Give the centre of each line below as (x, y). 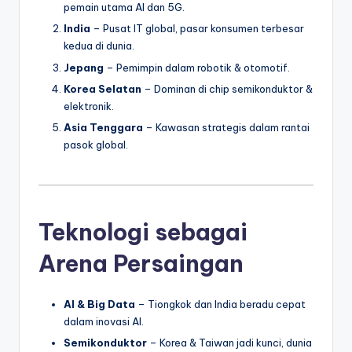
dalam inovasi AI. (104, 321)
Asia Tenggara (103, 127)
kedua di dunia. (99, 46)
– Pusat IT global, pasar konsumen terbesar (197, 29)
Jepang (84, 67)
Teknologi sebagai (143, 232)
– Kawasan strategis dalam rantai (226, 127)
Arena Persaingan (141, 263)
